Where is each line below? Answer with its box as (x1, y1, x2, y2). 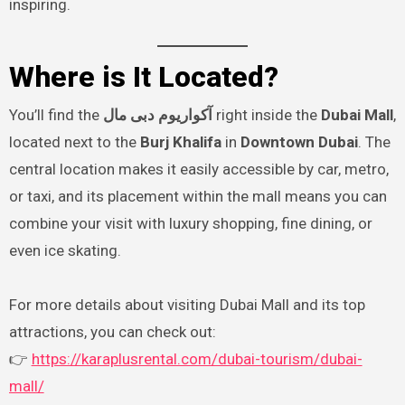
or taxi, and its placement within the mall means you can (8, 186, 387, 205)
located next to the (8, 132, 140, 151)
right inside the (212, 105, 321, 124)
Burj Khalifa (139, 132, 221, 151)
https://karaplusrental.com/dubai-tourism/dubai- (31, 349, 363, 368)
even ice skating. (8, 240, 121, 259)
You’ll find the (8, 105, 103, 124)
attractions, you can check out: (8, 322, 216, 341)
